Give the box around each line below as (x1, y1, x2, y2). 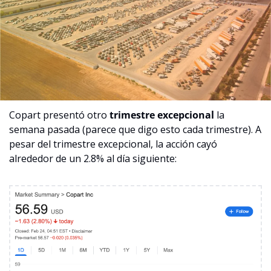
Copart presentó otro (9, 108, 109, 122)
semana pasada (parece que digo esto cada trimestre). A (9, 123, 261, 137)
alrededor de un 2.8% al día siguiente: (9, 152, 177, 166)
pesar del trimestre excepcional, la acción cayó (9, 137, 217, 151)
